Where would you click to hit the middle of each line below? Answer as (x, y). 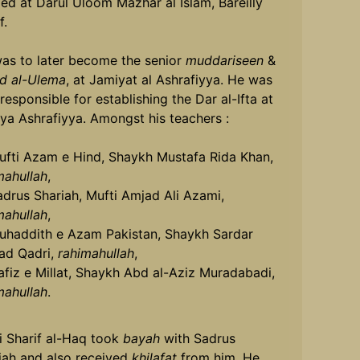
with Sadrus (197, 338)
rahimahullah (96, 253)
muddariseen (222, 60)
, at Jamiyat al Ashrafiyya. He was (169, 79)
